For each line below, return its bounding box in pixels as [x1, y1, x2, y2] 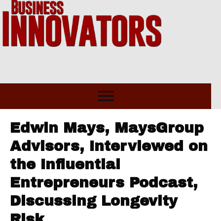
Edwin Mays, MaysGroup [10, 120, 204, 136]
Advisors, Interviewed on [10, 139, 208, 154]
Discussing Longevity [10, 193, 178, 209]
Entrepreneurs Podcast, [10, 175, 198, 191]
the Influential [10, 157, 120, 173]
